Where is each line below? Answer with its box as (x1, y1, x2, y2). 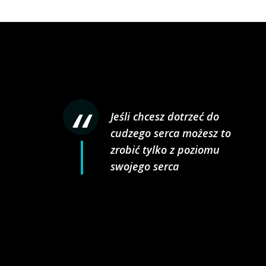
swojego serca (110, 159, 179, 173)
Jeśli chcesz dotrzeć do (110, 109, 219, 123)
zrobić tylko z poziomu (110, 142, 220, 157)
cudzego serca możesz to (110, 126, 231, 140)
